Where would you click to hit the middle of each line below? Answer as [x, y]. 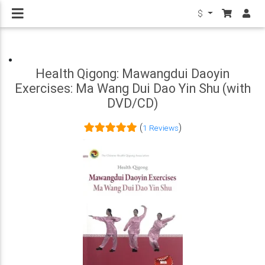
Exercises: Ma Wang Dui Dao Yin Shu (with [132, 88]
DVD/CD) [132, 103]
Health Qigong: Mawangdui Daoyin [132, 74]
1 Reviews [160, 128]
